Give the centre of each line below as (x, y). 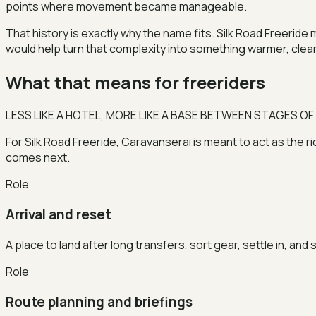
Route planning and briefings (99, 302)
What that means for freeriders (135, 82)
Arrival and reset (59, 215)
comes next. (38, 158)
